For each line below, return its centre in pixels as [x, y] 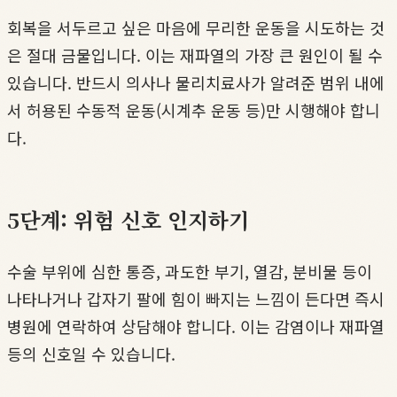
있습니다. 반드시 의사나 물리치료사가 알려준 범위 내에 [196, 83]
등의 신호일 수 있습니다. [91, 354]
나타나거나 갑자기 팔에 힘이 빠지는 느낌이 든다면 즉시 [196, 299]
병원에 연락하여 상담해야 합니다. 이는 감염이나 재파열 [196, 327]
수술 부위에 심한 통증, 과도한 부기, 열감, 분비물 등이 [190, 272]
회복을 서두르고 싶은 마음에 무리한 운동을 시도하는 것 [196, 28]
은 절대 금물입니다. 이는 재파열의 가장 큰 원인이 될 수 [195, 55]
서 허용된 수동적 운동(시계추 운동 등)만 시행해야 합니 [194, 110]
